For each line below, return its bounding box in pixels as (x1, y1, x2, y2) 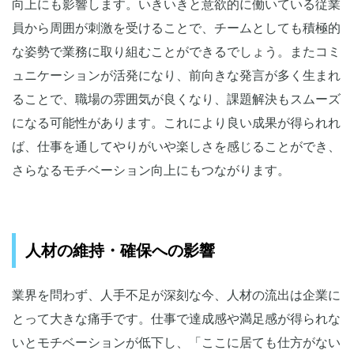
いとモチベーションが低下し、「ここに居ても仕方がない (12, 336, 341, 350)
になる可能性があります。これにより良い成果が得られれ (12, 116, 341, 130)
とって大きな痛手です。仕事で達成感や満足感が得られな (12, 312, 341, 326)
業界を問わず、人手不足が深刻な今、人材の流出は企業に (12, 288, 341, 303)
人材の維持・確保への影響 (25, 242, 215, 260)
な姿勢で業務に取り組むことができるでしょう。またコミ (12, 45, 341, 59)
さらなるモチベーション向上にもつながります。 (12, 164, 290, 178)
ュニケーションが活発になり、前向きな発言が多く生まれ (12, 69, 341, 83)
